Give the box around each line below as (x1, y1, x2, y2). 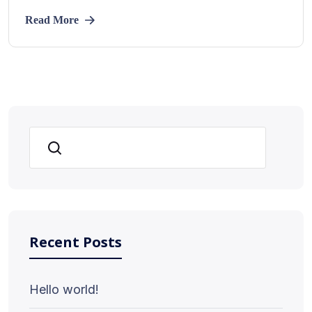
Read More (25, 14, 79, 26)
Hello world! (29, 282, 99, 297)
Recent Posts (29, 233, 122, 251)
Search (36, 141, 76, 155)
